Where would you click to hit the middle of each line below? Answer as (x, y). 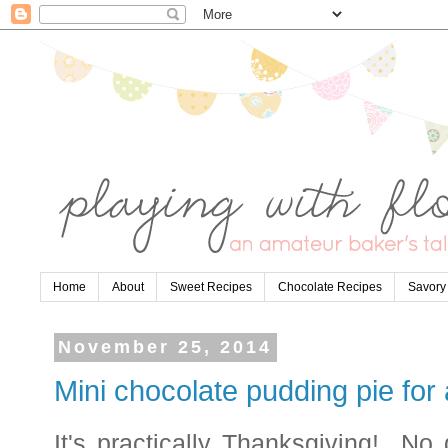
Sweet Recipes (211, 287)
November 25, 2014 (165, 347)
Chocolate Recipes (330, 287)
